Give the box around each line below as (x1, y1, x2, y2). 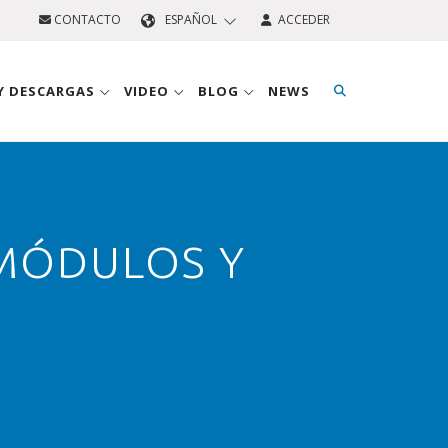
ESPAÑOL (159, 11, 223, 28)
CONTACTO (51, 11, 121, 28)
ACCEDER (272, 11, 330, 28)
